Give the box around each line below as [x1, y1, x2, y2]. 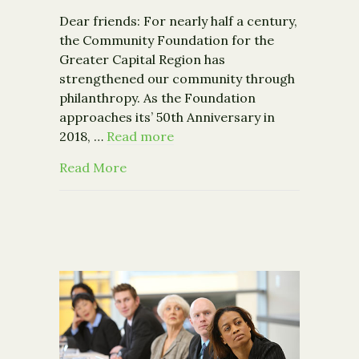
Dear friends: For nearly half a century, [59, 13, 297, 30]
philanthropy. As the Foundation [59, 90, 256, 107]
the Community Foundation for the [59, 32, 274, 49]
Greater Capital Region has [59, 51, 225, 68]
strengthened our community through [59, 71, 295, 87]
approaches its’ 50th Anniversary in [59, 109, 275, 126]
